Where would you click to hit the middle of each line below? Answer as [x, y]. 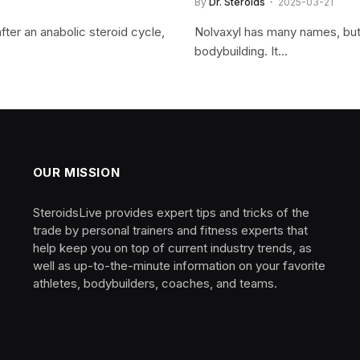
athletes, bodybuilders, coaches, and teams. [155, 284]
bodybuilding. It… [241, 51]
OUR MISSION [76, 173]
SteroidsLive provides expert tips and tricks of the [171, 213]
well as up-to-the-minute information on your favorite [179, 266]
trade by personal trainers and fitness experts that [170, 231]
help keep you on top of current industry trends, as [172, 248]
